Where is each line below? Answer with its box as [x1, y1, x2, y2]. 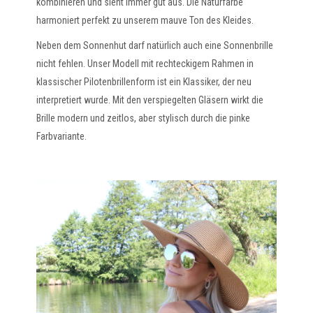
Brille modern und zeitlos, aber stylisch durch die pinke [36, 112, 251, 124]
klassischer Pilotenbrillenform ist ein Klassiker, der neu [36, 75, 252, 87]
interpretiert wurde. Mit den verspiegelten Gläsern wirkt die [36, 94, 264, 105]
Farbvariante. [36, 130, 87, 142]
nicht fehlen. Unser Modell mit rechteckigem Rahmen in [36, 57, 254, 69]
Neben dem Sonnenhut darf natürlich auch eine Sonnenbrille [36, 39, 274, 51]
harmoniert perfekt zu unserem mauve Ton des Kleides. [36, 14, 254, 26]
